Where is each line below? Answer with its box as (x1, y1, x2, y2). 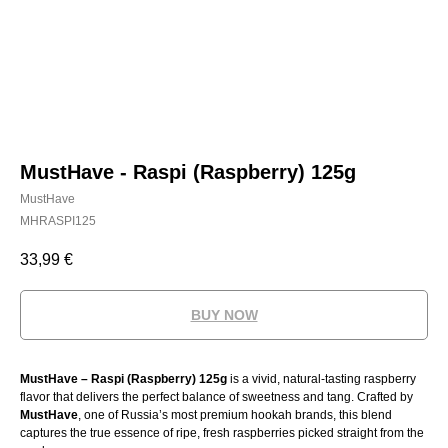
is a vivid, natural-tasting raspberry (230, 372, 416, 387)
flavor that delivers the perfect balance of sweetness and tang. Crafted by (20, 390, 413, 405)
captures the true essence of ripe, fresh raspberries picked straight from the (20, 426, 424, 441)
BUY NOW (190, 307, 258, 324)
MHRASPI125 (20, 214, 96, 228)
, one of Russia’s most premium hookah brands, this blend (78, 408, 392, 423)
